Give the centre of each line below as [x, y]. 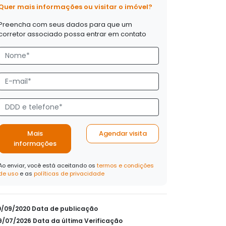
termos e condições [125, 165]
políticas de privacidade [69, 174]
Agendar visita [123, 133]
